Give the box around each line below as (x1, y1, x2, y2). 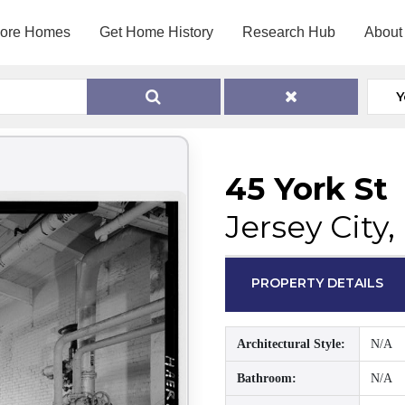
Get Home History (99, 24, 213, 40)
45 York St (225, 170, 388, 208)
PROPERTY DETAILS (251, 275, 384, 291)
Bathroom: (237, 372, 297, 385)
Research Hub (241, 24, 335, 40)
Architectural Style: (237, 337, 345, 351)
